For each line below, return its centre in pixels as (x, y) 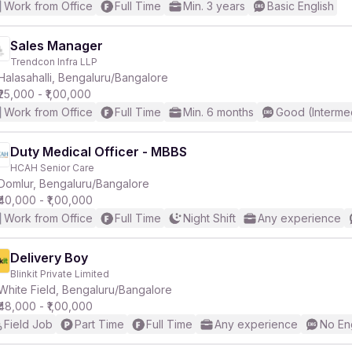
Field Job (28, 324)
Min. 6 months (218, 112)
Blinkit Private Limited (60, 274)
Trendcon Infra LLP (54, 62)
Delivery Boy (49, 258)
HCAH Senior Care (52, 168)
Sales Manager (57, 46)
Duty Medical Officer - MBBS (99, 152)
